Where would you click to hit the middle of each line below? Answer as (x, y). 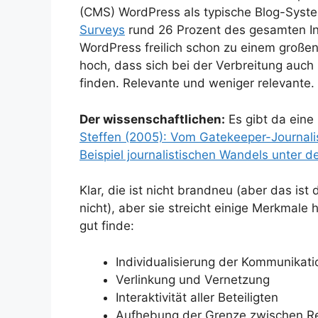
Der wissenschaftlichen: (152, 119)
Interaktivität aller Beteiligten (197, 297)
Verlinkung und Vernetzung (193, 279)
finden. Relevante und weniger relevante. (197, 83)
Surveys (102, 30)
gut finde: (107, 226)
